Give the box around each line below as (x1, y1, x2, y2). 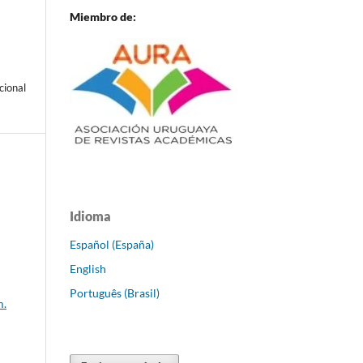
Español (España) (70, 237, 154, 251)
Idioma (70, 207, 111, 224)
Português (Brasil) (70, 285, 160, 300)
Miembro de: (70, 9, 136, 23)
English (70, 261, 106, 275)
